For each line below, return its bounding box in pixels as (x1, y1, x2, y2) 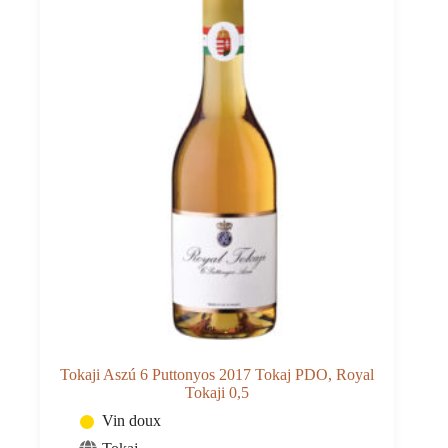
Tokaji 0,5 (185, 384, 250, 402)
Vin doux (102, 412, 161, 430)
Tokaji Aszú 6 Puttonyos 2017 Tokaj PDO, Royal (60, 366, 375, 384)
